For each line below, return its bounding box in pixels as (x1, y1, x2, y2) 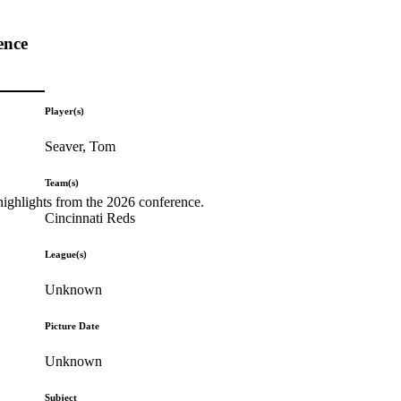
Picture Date (45, 320, 100, 331)
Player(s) (45, 105, 85, 116)
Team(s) (45, 176, 80, 188)
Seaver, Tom (45, 138, 116, 154)
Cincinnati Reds (45, 209, 136, 226)
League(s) (45, 248, 88, 260)
